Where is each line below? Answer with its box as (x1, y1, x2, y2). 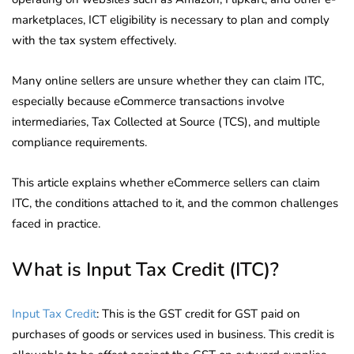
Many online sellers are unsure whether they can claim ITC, (12, 72, 324, 88)
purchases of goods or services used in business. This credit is (12, 326, 334, 342)
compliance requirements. (12, 134, 147, 150)
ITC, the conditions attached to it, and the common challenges (12, 194, 338, 211)
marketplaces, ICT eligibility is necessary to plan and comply (12, 11, 330, 28)
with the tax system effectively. (12, 32, 176, 48)
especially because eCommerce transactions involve (12, 92, 284, 109)
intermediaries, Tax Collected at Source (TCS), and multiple (12, 113, 320, 130)
